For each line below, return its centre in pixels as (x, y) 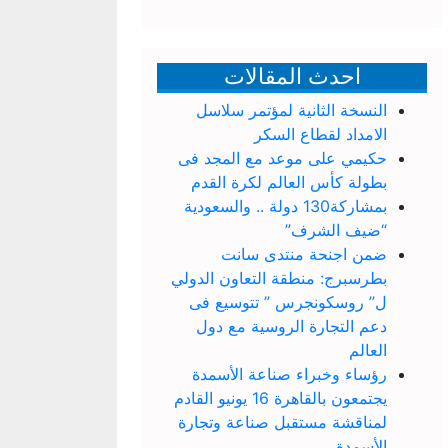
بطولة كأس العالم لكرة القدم (289, 182)
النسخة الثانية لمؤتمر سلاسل (291, 110)
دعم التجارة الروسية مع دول (291, 326)
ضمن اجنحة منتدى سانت (304, 254)
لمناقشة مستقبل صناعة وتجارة (282, 422)
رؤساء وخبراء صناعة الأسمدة (289, 374)
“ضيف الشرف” (336, 230)
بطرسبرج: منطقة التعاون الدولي (279, 278)
